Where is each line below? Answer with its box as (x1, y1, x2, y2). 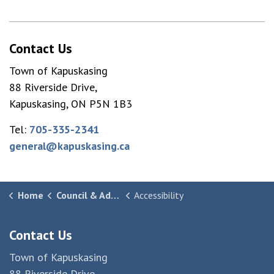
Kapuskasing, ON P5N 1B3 (9, 97, 132, 111)
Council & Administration (56, 189, 111, 201)
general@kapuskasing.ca (9, 139, 130, 153)
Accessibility (134, 189, 183, 201)
